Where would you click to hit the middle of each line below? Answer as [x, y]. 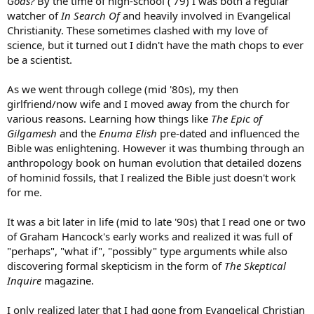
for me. [25, 192]
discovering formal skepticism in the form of [116, 265]
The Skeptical [255, 265]
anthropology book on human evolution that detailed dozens [154, 162]
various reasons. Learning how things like [108, 118]
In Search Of [89, 15]
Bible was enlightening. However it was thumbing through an [156, 148]
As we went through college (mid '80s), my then [123, 89]
